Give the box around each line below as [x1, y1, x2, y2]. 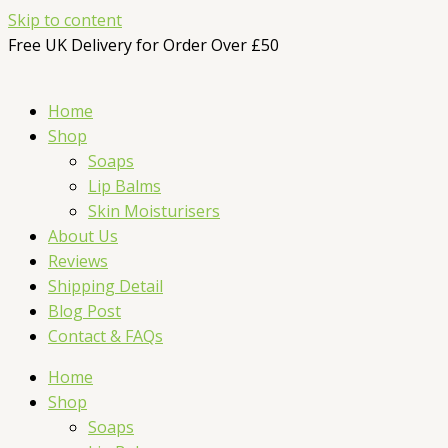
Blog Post [48, 300, 121, 322]
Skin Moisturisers [88, 200, 220, 222]
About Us [48, 225, 118, 247]
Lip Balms [88, 175, 161, 197]
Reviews [48, 250, 108, 272]
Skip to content [8, 9, 122, 31]
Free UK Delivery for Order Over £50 [8, 34, 279, 56]
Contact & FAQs [48, 325, 163, 347]
